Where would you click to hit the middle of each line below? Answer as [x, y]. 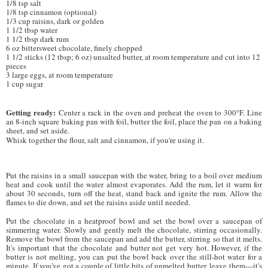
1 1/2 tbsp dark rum [37, 39]
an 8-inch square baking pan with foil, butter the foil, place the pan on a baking [134, 121]
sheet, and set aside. [38, 130]
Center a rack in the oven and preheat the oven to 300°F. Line [159, 112]
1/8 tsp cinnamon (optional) [51, 12]
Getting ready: [31, 112]
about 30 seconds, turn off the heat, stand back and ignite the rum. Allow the [134, 193]
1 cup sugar [25, 83]
